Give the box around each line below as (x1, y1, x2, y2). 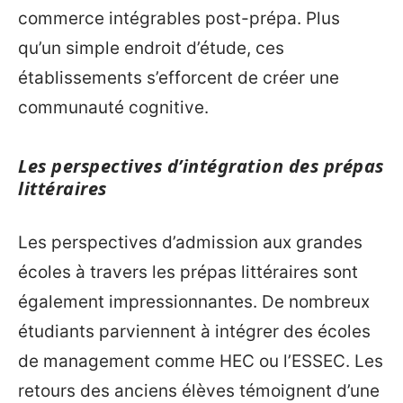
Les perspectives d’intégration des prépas (18, 154, 384, 179)
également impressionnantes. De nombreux (18, 291, 370, 312)
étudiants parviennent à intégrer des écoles (18, 320, 371, 342)
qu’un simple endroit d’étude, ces (18, 38, 284, 59)
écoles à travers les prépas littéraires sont (18, 261, 358, 282)
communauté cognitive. (18, 97, 209, 119)
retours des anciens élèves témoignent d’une (18, 380, 380, 401)
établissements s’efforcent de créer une (18, 67, 339, 89)
